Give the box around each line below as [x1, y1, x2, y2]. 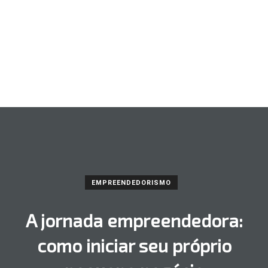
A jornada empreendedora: [25, 209, 243, 232]
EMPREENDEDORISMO [91, 179, 171, 187]
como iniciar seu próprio [36, 234, 232, 257]
